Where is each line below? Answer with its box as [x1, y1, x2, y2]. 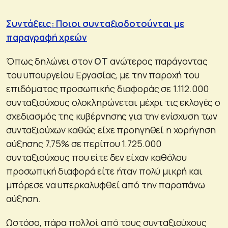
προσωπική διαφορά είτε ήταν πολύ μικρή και [6, 164, 203, 177]
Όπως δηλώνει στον [6, 54, 95, 67]
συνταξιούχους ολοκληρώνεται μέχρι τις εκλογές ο [6, 96, 220, 108]
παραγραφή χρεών [6, 31, 87, 43]
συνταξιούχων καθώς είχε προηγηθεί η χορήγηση [6, 123, 216, 136]
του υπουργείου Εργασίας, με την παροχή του [6, 68, 199, 81]
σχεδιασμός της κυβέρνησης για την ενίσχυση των [6, 109, 218, 122]
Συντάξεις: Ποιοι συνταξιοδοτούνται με [6, 17, 184, 30]
